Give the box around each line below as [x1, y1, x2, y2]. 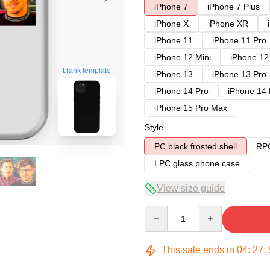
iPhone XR [208, 19, 248, 28]
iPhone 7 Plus [207, 2, 260, 11]
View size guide [157, 183, 225, 193]
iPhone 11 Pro [212, 36, 266, 45]
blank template [63, 66, 111, 75]
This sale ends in [159, 245, 237, 255]
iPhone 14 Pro [154, 86, 209, 96]
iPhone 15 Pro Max [154, 103, 227, 113]
